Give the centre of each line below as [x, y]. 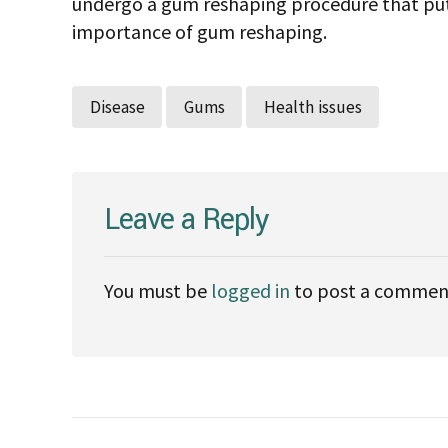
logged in [250, 291]
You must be [157, 291]
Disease [117, 107]
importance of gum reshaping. [199, 32]
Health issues [312, 107]
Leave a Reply [186, 220]
